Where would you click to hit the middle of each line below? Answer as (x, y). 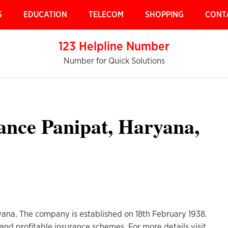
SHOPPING (164, 15)
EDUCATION (45, 15)
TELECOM (106, 15)
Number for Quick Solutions (114, 61)
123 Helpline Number (114, 47)
